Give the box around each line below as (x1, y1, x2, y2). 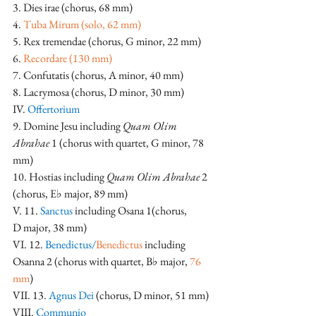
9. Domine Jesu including (13, 119, 123, 134)
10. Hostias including (13, 169, 107, 185)
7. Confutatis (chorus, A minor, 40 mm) (13, 68, 183, 83)
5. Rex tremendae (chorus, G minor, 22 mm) (13, 34, 201, 49)
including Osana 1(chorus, (73, 203, 189, 219)
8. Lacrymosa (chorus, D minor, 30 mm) (13, 85, 184, 100)
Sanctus (40, 203, 73, 219)
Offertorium (28, 102, 80, 117)
